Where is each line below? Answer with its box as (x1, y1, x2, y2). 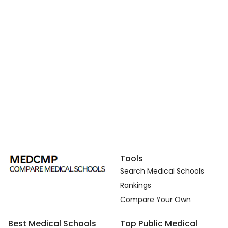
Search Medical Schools (120, 165, 204, 176)
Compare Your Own (120, 194, 191, 205)
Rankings (120, 180, 151, 190)
